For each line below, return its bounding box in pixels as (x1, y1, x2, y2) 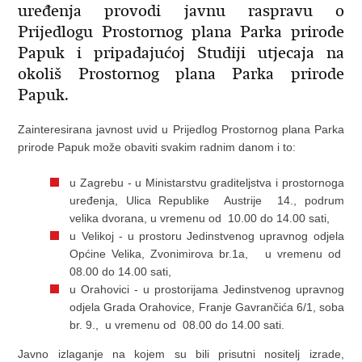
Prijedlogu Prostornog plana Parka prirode (18, 22, 344, 42)
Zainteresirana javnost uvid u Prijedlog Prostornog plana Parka (18, 123, 344, 136)
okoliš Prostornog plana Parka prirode (18, 64, 344, 84)
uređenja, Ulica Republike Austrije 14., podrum (69, 194, 344, 207)
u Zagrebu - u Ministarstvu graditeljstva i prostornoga (69, 176, 344, 189)
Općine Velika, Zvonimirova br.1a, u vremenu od (69, 247, 344, 260)
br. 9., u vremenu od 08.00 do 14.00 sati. (69, 318, 285, 331)
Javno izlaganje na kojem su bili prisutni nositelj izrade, (18, 347, 344, 360)
